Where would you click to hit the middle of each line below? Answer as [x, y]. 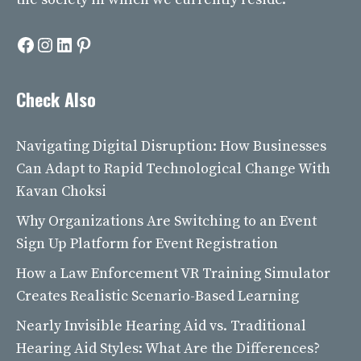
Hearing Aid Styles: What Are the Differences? [168, 349]
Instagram [80, 44]
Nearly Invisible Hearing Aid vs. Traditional [161, 326]
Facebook [57, 44]
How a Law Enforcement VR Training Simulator [173, 274]
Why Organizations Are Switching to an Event [166, 222]
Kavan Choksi [61, 192]
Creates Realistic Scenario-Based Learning [158, 297]
